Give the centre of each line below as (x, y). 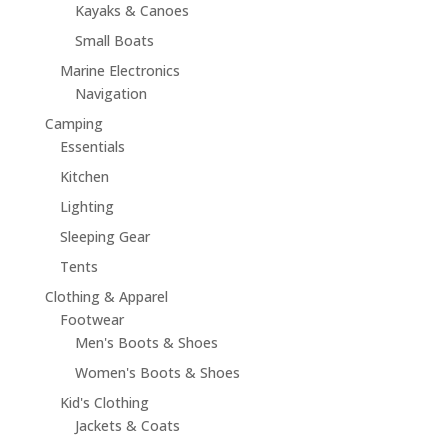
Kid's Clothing (104, 403)
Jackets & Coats (127, 426)
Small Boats (114, 41)
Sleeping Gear (104, 237)
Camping (73, 124)
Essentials (92, 147)
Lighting (86, 207)
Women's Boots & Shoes (157, 373)
